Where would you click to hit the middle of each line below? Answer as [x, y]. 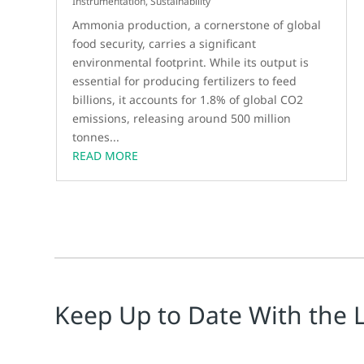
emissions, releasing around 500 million [182, 119]
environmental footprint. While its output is [191, 63]
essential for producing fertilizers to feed [185, 81]
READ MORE [106, 156]
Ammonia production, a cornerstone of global [197, 25]
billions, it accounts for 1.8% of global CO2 [188, 100]
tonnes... [96, 137]
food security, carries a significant [165, 44]
